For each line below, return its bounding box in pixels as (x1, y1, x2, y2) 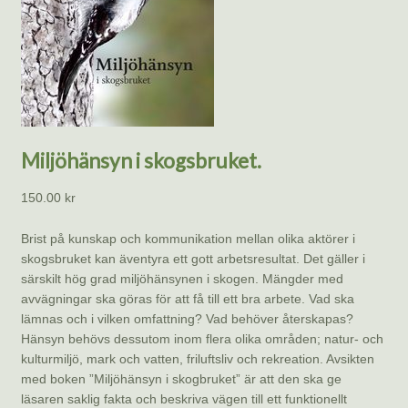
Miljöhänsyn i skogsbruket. (20, 148, 261, 174)
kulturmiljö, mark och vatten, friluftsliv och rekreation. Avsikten (20, 351, 374, 366)
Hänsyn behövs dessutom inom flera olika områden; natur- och (20, 331, 383, 346)
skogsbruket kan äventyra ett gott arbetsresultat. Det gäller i (20, 250, 365, 266)
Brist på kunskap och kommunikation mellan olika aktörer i (20, 230, 355, 246)
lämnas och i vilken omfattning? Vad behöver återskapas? (20, 311, 353, 326)
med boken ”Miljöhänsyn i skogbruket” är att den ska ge (20, 371, 342, 386)
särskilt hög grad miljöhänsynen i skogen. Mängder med (20, 270, 343, 286)
